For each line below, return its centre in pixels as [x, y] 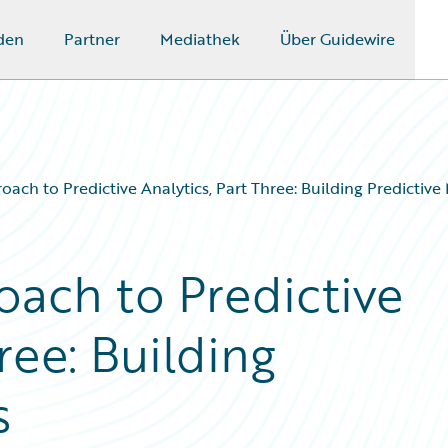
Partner [91, 39]
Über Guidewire [337, 39]
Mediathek [199, 39]
